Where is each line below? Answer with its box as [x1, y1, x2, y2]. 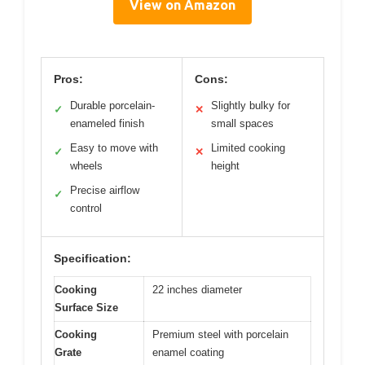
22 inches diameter [152, 283, 242, 296]
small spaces [211, 117, 274, 130]
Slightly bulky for [211, 99, 290, 112]
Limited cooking [211, 141, 285, 154]
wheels [70, 159, 103, 172]
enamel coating [152, 345, 224, 358]
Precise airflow [70, 183, 139, 196]
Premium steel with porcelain [152, 328, 288, 341]
